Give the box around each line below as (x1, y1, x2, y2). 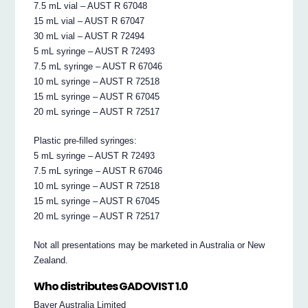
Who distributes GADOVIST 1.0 (34, 278, 188, 295)
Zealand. (34, 255, 69, 266)
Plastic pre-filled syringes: (34, 135, 137, 146)
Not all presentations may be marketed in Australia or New (34, 240, 265, 251)
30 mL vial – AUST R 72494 (34, 31, 145, 42)
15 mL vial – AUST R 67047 (34, 16, 145, 27)
